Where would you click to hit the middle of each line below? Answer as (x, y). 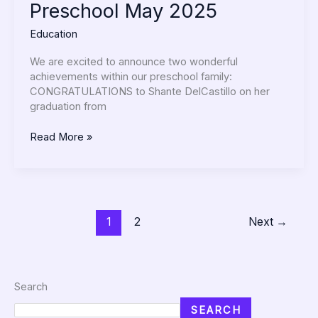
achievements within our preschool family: (131, 76)
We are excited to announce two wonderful (133, 61)
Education (53, 34)
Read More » (61, 137)
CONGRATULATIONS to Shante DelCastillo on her (149, 91)
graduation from (68, 106)
